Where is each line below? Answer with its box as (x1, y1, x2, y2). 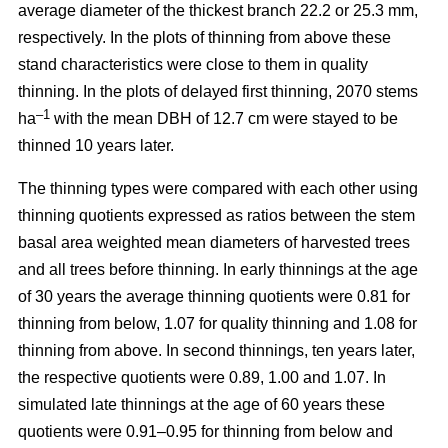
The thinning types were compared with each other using (18, 179, 418, 197)
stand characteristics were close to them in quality (18, 55, 368, 73)
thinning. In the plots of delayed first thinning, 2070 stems (18, 82, 418, 100)
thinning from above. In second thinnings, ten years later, (18, 341, 415, 359)
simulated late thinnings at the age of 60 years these (18, 395, 385, 413)
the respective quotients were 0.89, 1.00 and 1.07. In (18, 368, 386, 386)
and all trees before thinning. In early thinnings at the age (18, 260, 418, 278)
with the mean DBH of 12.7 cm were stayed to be (54, 109, 398, 127)
